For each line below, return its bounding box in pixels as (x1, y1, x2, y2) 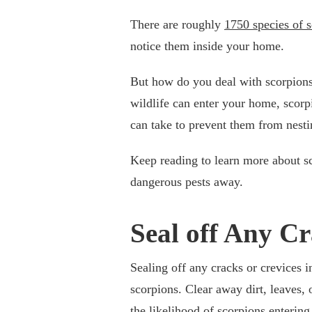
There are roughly (130, 17, 224, 32)
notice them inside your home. (130, 39, 284, 54)
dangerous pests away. (130, 175, 243, 189)
